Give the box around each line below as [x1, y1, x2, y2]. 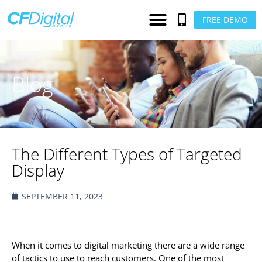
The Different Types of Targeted [12, 143, 242, 165]
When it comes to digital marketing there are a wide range [12, 239, 244, 251]
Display [12, 159, 64, 181]
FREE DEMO [202, 14, 248, 25]
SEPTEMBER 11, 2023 [22, 191, 103, 202]
